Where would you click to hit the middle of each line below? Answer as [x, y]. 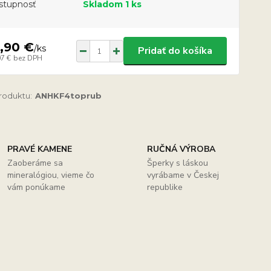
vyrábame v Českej [183, 175]
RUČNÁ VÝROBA [181, 149]
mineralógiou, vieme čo [51, 175]
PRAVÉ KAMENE [40, 149]
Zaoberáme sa [35, 163]
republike [165, 187]
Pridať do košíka [175, 51]
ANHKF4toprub [68, 96]
